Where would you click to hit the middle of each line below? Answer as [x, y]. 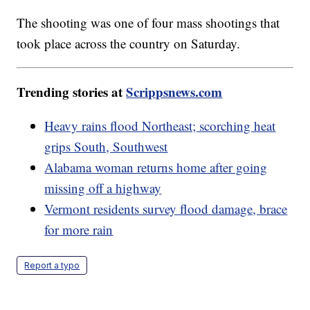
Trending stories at [72, 91]
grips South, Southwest [106, 146]
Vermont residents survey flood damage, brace [166, 208]
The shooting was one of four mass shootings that [148, 22]
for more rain [79, 229]
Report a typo [52, 265]
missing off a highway [103, 188]
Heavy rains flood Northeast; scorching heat [160, 125]
